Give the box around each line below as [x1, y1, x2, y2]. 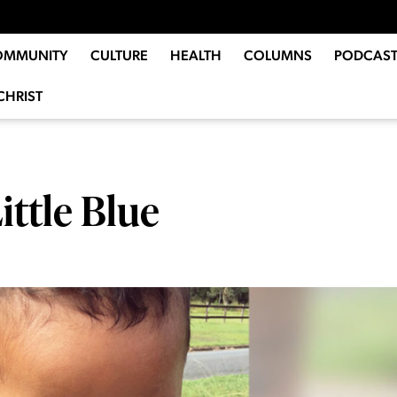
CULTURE [90, 47, 148, 65]
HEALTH [169, 47, 222, 65]
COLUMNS [243, 47, 312, 65]
